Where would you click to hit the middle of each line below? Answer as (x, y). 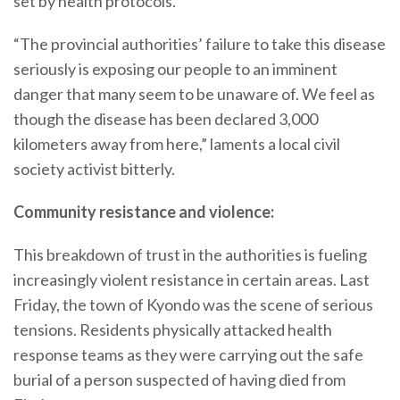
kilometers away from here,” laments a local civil (177, 144)
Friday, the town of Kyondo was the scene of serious (193, 304)
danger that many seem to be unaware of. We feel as (194, 94)
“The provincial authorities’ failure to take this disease (200, 44)
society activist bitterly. (94, 169)
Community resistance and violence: (144, 212)
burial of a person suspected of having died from (179, 379)
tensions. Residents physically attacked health (173, 329)
